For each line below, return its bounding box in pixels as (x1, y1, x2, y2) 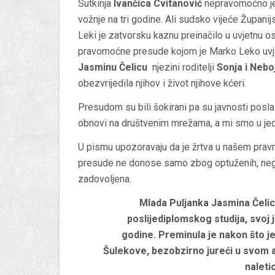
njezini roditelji (147, 61, 217, 73)
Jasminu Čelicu (78, 61, 147, 73)
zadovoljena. (78, 172, 131, 185)
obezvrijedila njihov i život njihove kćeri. (78, 77, 246, 89)
